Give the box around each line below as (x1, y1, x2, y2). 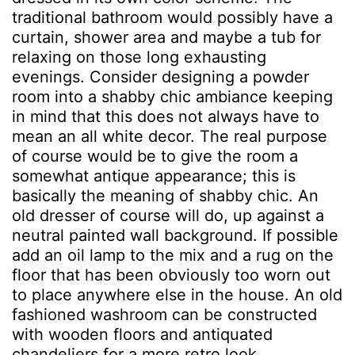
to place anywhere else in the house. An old (12, 285, 342, 304)
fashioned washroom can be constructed (12, 305, 317, 324)
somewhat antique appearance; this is (12, 166, 296, 185)
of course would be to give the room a (12, 147, 298, 166)
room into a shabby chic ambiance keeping (12, 87, 333, 106)
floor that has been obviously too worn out (12, 265, 330, 284)
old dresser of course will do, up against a (12, 206, 324, 225)
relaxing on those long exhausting (12, 48, 266, 67)
